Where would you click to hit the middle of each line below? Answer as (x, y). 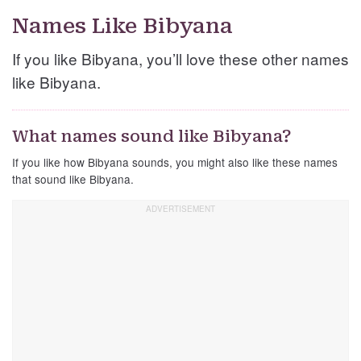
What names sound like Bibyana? (152, 137)
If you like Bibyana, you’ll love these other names (180, 59)
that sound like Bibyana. (73, 179)
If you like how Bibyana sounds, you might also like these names (175, 162)
